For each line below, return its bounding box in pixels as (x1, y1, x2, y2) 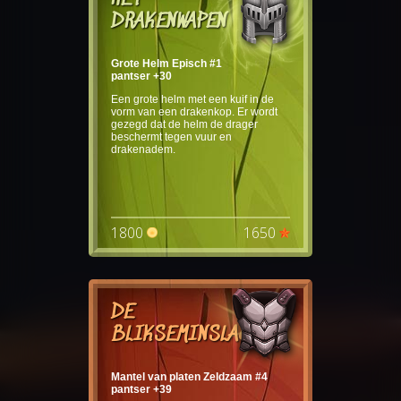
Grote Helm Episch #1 (111, 56, 222, 70)
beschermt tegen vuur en (111, 130, 232, 143)
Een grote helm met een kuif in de (111, 92, 274, 106)
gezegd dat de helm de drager (111, 117, 258, 131)
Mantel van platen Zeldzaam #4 (111, 370, 268, 383)
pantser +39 (111, 382, 172, 396)
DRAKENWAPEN (111, 10, 227, 33)
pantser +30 (111, 69, 172, 82)
